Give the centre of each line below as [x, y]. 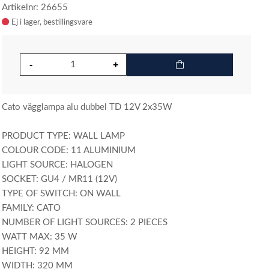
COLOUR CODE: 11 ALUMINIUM [69, 150]
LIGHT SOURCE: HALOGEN [58, 165]
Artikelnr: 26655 [35, 8]
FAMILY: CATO [32, 208]
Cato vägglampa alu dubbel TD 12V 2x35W [87, 107]
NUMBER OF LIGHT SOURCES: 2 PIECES [85, 222]
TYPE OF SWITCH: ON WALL [62, 194]
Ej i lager [26, 22]
